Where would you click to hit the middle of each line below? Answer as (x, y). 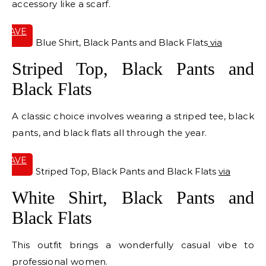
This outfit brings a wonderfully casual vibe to (133, 245)
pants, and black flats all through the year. (110, 133)
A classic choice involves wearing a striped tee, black (133, 116)
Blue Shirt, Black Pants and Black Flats (122, 43)
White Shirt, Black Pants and (133, 198)
